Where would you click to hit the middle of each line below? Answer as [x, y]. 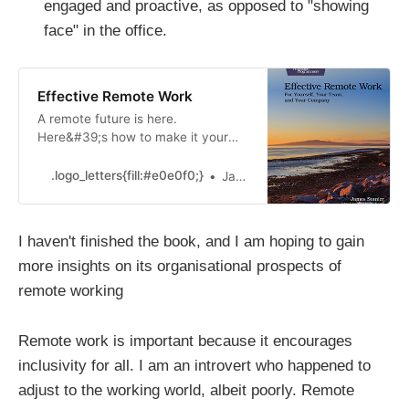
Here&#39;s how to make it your [132, 136]
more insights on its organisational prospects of [180, 267]
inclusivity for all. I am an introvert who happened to [194, 365]
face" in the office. [105, 30]
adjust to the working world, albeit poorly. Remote [186, 390]
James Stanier [228, 176]
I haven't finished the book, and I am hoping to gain [191, 242]
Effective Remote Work [115, 96]
